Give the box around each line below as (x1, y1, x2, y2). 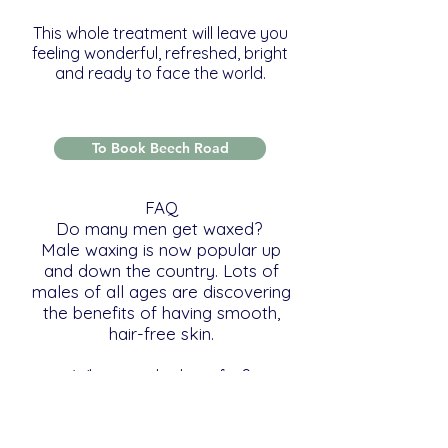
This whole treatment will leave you (32, 23, 288, 43)
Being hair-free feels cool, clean (37, 386, 285, 407)
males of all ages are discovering (31, 281, 291, 302)
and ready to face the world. (54, 63, 266, 83)
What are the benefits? (72, 365, 250, 386)
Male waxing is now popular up (41, 239, 281, 260)
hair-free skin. (108, 323, 214, 344)
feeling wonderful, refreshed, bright (32, 43, 288, 63)
